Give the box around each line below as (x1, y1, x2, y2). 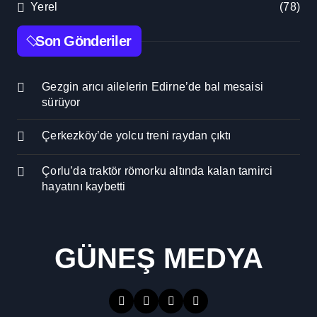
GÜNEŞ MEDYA (54, 243, 263, 275)
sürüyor (42, 96, 81, 109)
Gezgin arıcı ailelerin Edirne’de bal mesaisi (42, 81, 264, 93)
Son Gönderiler (35, 33, 132, 50)
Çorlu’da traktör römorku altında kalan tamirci (42, 165, 273, 178)
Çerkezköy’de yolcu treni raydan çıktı (42, 129, 231, 142)
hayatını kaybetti (42, 180, 126, 193)
